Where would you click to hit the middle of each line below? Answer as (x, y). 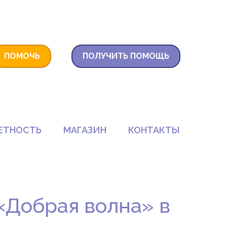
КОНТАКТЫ (154, 130)
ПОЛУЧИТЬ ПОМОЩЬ (126, 56)
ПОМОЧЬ (22, 56)
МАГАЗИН (85, 130)
